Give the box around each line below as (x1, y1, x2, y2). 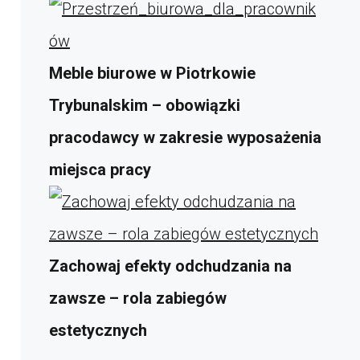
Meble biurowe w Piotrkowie (49, 63, 256, 83)
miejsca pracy (49, 159, 151, 179)
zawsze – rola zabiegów (49, 288, 227, 308)
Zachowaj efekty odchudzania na (49, 256, 292, 276)
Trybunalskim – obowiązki (49, 95, 240, 115)
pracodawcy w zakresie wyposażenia (49, 127, 321, 147)
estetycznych (49, 320, 147, 340)
